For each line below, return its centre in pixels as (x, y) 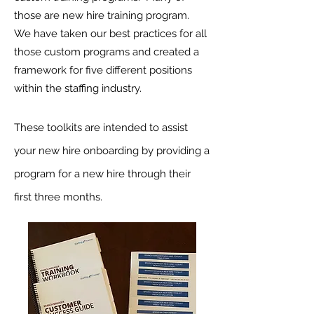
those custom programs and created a (107, 52)
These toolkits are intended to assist (101, 128)
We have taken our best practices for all (110, 34)
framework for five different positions (103, 70)
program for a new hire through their (102, 174)
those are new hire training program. (103, 16)
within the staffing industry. (79, 89)
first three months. (60, 197)
